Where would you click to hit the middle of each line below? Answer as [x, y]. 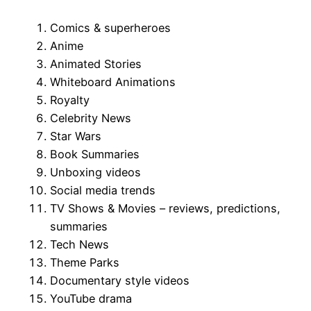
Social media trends [103, 191]
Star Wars [76, 136]
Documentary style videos [120, 281]
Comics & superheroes [110, 28]
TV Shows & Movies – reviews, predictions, [165, 209]
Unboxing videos [95, 173]
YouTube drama [91, 299]
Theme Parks [85, 263]
